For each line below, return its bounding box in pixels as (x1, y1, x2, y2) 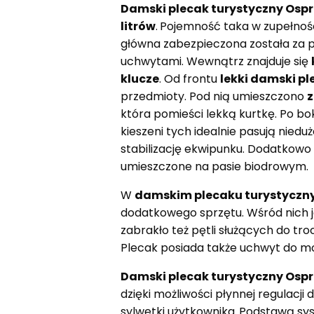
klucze (121, 70, 159, 87)
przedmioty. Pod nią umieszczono (121, 88, 307, 104)
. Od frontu (159, 70, 220, 87)
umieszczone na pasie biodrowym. (121, 158, 308, 175)
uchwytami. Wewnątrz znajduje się (121, 53, 311, 69)
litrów (121, 18, 156, 34)
